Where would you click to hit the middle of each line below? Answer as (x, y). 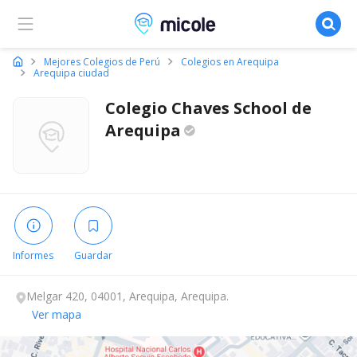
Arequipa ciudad (71, 73)
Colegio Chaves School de (208, 108)
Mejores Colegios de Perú (102, 62)
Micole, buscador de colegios (220, 22)
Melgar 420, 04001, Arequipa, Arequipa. (127, 296)
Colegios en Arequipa (230, 62)
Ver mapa (57, 314)
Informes (33, 255)
